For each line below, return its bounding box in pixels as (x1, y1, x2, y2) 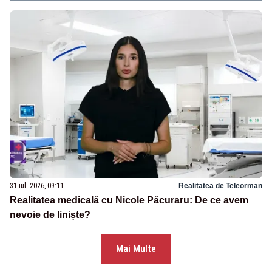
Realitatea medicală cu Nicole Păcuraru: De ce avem (10, 195, 248, 206)
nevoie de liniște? (10, 209, 90, 220)
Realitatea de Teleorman (178, 182, 262, 191)
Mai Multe (116, 243, 156, 255)
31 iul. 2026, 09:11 (10, 182, 64, 191)
